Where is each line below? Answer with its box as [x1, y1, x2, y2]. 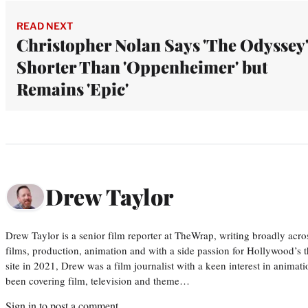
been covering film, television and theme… [5, 273, 190, 287]
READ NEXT [16, 19, 73, 32]
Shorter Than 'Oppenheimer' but [16, 55, 267, 78]
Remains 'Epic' [16, 77, 129, 100]
